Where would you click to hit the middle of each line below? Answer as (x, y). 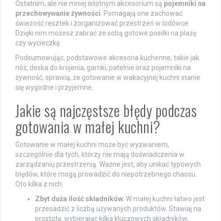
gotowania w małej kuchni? (88, 126)
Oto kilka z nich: (39, 184)
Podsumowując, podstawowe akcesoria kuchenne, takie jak (107, 57)
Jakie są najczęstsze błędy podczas (106, 110)
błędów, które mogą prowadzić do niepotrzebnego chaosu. (106, 174)
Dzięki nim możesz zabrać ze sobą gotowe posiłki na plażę (106, 33)
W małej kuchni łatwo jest (165, 199)
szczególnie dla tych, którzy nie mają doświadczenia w (100, 154)
